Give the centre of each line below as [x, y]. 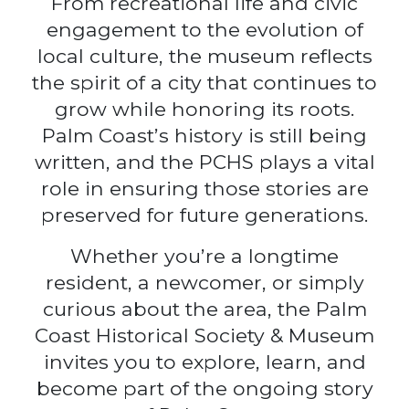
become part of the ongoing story [204, 388]
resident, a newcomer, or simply [204, 282]
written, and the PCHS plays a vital [204, 162]
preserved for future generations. [204, 215]
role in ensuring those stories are [204, 188]
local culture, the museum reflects [204, 56]
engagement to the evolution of [204, 29]
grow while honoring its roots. [204, 109]
